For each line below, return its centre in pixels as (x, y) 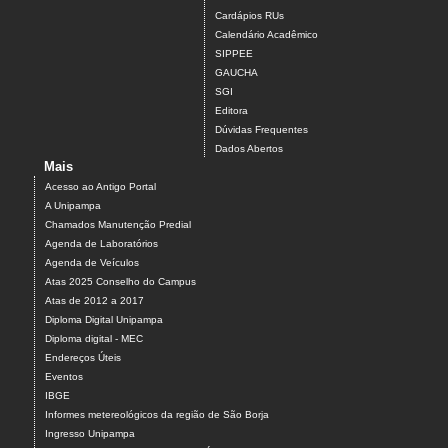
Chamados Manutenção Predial (118, 225)
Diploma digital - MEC (94, 339)
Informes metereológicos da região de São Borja (157, 415)
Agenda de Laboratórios (101, 244)
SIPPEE (234, 54)
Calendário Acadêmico (266, 35)
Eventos (64, 377)
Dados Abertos (249, 149)
